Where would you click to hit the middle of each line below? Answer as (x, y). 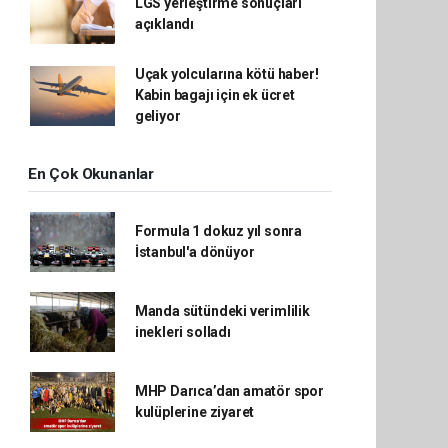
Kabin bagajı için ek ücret (214, 95)
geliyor (157, 116)
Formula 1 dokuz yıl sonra (218, 231)
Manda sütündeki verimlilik (222, 311)
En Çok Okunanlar (91, 174)
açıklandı (164, 24)
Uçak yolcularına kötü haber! (226, 74)
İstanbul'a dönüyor (194, 252)
